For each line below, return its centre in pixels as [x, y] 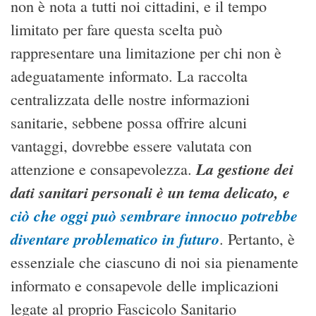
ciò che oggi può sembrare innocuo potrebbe [154, 216]
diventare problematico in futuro [115, 239]
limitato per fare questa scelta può [116, 30]
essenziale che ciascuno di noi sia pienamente [154, 262]
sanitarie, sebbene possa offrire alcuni [129, 123]
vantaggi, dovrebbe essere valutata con [131, 146]
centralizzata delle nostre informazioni [130, 99]
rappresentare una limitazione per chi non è [146, 53]
